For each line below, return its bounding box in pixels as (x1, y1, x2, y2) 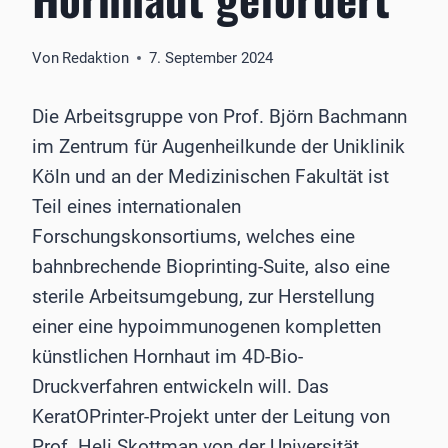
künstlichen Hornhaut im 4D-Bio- (32, 345, 303, 369)
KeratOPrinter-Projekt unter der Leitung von (32, 405, 390, 429)
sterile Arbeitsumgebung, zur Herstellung (32, 285, 375, 309)
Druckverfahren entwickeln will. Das (32, 375, 329, 399)
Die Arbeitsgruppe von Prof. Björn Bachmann (32, 105, 407, 129)
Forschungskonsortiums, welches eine (32, 225, 355, 249)
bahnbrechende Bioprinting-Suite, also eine (32, 255, 390, 279)
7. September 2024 (149, 49, 274, 68)
